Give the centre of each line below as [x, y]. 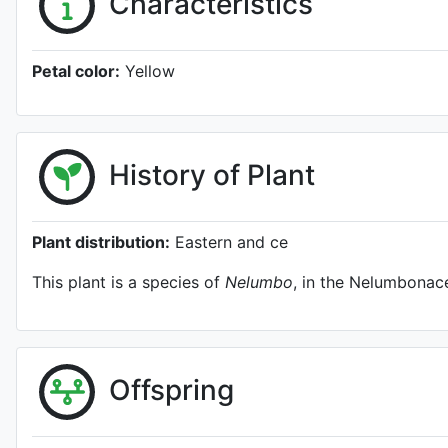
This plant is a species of [128, 282]
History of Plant [212, 174]
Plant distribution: [101, 242]
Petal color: [76, 71]
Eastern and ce [229, 242]
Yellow [150, 71]
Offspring [171, 389]
